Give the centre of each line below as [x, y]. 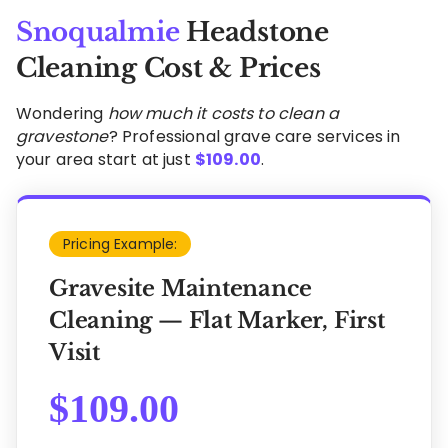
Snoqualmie [98, 31]
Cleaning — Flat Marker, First [217, 320]
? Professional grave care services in [254, 136]
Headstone [254, 31]
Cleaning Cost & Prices [168, 67]
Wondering [62, 113]
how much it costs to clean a [223, 113]
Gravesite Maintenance [180, 288]
